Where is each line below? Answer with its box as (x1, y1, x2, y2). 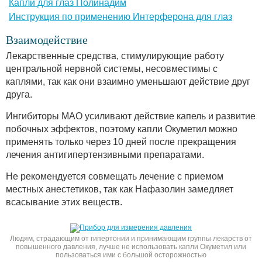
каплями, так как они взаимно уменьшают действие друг (6, 76, 250, 87)
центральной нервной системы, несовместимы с (6, 63, 218, 74)
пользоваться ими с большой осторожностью (56, 250, 206, 259)
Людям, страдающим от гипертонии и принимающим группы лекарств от (10, 234, 252, 243)
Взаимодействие (6, 33, 88, 46)
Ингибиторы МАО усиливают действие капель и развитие (6, 111, 256, 121)
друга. (6, 89, 32, 99)
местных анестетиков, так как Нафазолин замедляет (6, 184, 233, 194)
